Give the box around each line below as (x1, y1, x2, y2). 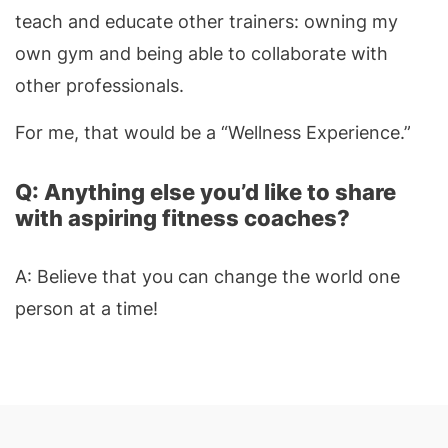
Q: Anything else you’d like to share (15, 178, 396, 205)
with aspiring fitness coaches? (15, 204, 350, 231)
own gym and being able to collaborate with (15, 42, 388, 64)
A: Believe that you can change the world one (15, 265, 400, 287)
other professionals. (15, 74, 189, 96)
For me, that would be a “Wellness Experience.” (15, 121, 411, 143)
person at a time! (15, 297, 158, 319)
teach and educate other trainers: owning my (15, 10, 398, 32)
